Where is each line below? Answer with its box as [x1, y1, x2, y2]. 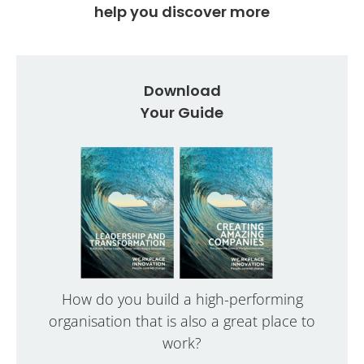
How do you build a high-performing [61, 288, 303, 309]
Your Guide [141, 102, 223, 123]
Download [143, 80, 221, 101]
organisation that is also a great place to [49, 310, 315, 331]
